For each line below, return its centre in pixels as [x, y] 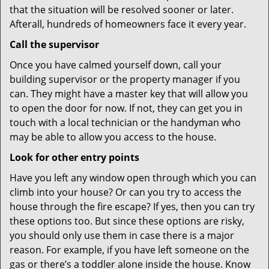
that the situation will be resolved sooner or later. [122, 10]
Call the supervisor [54, 44]
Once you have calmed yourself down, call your [116, 65]
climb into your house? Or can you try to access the [125, 192]
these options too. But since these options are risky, [127, 221]
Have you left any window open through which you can [133, 178]
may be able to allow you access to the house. [113, 137]
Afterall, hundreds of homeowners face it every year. [128, 24]
